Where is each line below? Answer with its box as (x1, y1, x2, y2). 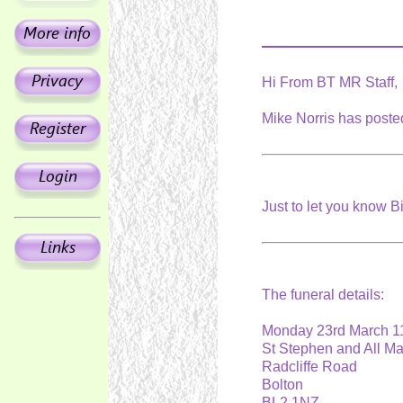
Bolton (261, 377, 310, 392)
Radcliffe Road (261, 359, 364, 374)
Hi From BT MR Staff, (261, 75, 398, 90)
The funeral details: (261, 287, 391, 302)
